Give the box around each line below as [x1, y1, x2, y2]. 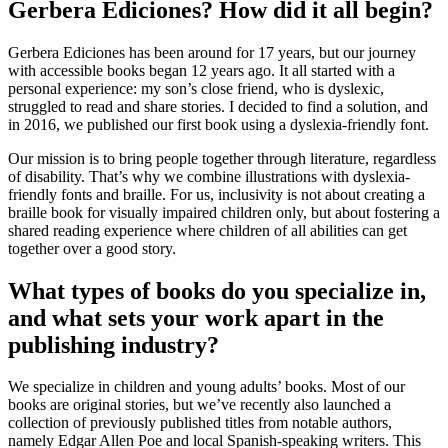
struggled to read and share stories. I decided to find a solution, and [8, 97, 428, 115]
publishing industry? [8, 331, 219, 358]
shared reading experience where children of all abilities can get [8, 221, 407, 239]
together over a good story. [8, 239, 176, 257]
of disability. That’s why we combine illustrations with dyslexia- [8, 167, 410, 185]
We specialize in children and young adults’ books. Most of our [8, 378, 405, 396]
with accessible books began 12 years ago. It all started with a [8, 61, 395, 79]
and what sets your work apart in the [8, 304, 384, 331]
